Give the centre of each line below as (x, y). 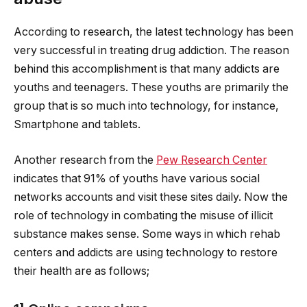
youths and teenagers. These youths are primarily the (151, 88)
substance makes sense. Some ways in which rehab (147, 234)
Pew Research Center (212, 160)
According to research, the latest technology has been (153, 32)
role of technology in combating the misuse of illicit (143, 215)
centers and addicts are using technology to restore (146, 252)
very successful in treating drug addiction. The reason (151, 51)
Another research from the (85, 160)
